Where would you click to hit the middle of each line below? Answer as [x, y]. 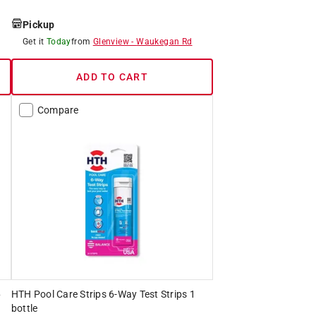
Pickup [38, 24]
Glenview [111, 41]
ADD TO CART [112, 77]
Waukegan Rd [164, 41]
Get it [33, 41]
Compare [58, 110]
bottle [24, 308]
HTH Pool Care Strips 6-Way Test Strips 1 [103, 294]
